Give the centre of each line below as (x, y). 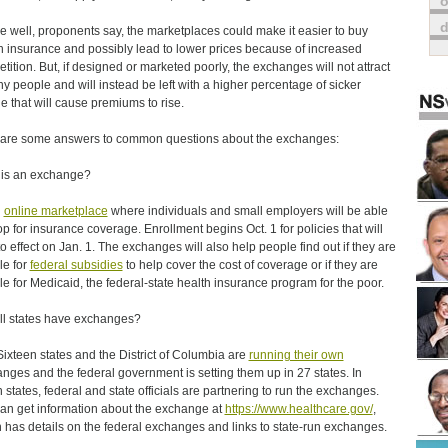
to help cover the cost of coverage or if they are (250, 265)
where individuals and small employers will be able (247, 211)
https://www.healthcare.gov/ (298, 409)
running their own (296, 355)
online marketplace (55, 211)
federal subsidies (76, 265)
